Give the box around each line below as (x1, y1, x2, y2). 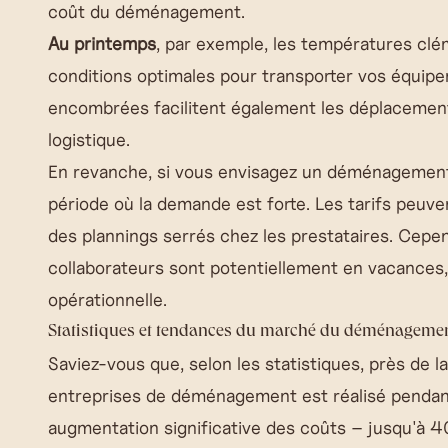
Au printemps (48, 32, 156, 55)
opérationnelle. (48, 288, 167, 311)
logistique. (48, 128, 130, 151)
